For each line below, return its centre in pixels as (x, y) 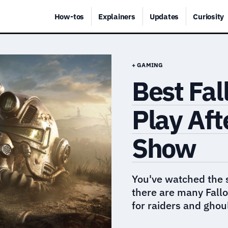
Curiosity (209, 16)
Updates (164, 16)
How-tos (69, 16)
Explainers (117, 16)
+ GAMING (147, 65)
